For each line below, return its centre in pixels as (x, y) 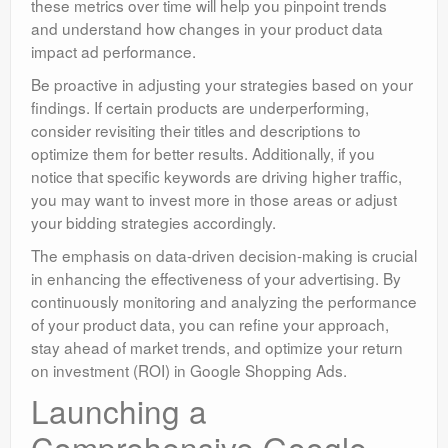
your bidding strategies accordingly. (153, 222)
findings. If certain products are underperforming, (200, 107)
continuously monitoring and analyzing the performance (224, 301)
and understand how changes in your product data (207, 28)
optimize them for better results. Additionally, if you (203, 153)
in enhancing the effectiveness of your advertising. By (216, 278)
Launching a (119, 411)
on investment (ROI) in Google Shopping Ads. (189, 370)
